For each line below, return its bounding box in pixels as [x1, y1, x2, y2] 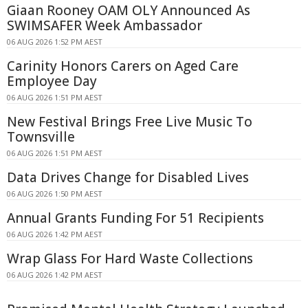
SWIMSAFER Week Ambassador [7, 16, 202, 35]
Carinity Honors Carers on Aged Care [7, 57, 239, 76]
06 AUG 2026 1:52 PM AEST [7, 36, 102, 47]
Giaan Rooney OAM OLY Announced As [7, 1, 250, 20]
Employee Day [7, 72, 97, 91]
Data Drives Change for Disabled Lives [7, 168, 249, 187]
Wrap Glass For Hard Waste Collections [7, 250, 253, 268]
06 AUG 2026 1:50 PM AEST [7, 188, 102, 199]
